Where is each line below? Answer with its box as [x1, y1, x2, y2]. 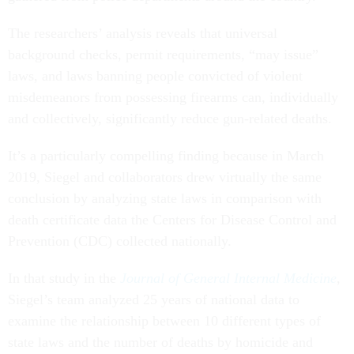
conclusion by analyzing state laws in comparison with [8, 190, 322, 206]
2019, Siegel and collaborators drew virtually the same [8, 169, 322, 185]
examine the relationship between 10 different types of [8, 313, 321, 329]
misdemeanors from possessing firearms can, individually [8, 89, 338, 105]
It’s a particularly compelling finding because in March [8, 148, 324, 164]
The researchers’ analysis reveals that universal [8, 25, 277, 41]
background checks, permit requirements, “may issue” [8, 47, 318, 62]
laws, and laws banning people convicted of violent [8, 68, 303, 84]
